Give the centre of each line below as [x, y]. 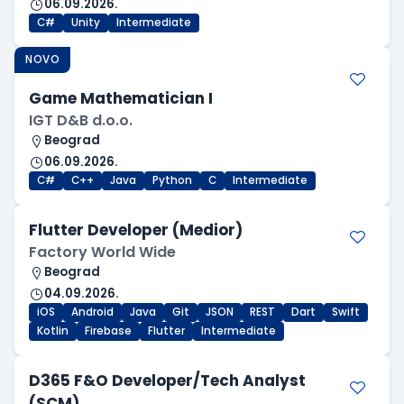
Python [172, 181]
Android [92, 312]
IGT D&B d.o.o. [81, 121]
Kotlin [53, 331]
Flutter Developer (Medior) [136, 230]
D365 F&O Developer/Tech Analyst [167, 381]
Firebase [108, 331]
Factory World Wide [102, 252]
